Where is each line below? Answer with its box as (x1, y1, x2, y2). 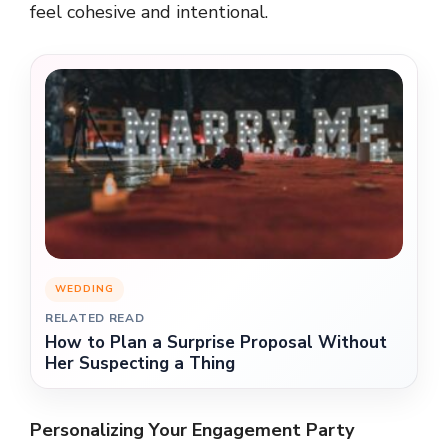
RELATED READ (45, 309, 145, 326)
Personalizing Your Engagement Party (30, 417, 354, 442)
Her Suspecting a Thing (45, 351, 235, 375)
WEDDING (55, 281, 114, 296)
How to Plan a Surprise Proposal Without (45, 330, 387, 354)
